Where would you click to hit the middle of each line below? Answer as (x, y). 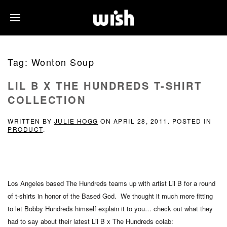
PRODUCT (25, 129)
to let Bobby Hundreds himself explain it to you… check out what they (110, 209)
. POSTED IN (189, 121)
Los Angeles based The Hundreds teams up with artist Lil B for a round (111, 183)
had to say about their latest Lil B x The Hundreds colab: (90, 221)
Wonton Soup (63, 62)
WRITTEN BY (31, 121)
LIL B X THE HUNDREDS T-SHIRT (105, 85)
